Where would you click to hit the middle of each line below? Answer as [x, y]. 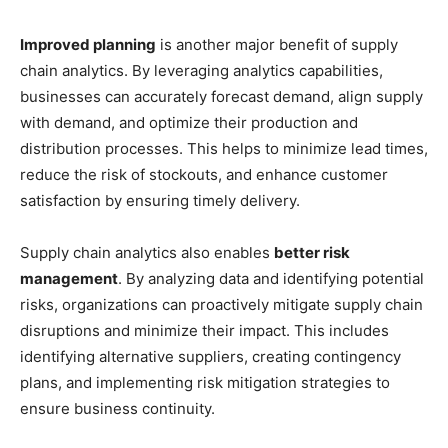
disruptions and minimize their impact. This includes [204, 331]
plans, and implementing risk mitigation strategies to [205, 383]
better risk [312, 253]
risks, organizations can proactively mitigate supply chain [221, 305]
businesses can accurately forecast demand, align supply [221, 97]
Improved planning [88, 45]
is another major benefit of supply [277, 45]
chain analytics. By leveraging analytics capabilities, [201, 71]
